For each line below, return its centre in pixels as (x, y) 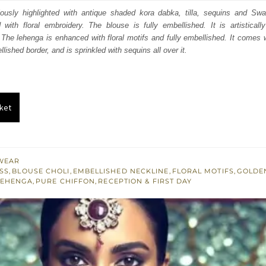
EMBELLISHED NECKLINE (121, 171)
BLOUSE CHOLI (41, 171)
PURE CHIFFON (66, 181)
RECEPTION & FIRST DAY (145, 181)
